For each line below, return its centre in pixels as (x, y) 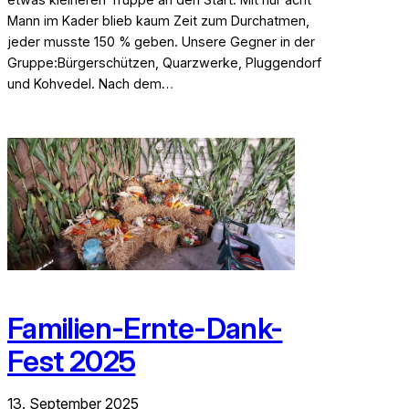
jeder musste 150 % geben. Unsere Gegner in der (161, 41)
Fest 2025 (72, 361)
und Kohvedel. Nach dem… (90, 83)
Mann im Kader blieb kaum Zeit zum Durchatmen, (158, 20)
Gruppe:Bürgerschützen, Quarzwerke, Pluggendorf (164, 62)
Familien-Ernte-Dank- (145, 328)
